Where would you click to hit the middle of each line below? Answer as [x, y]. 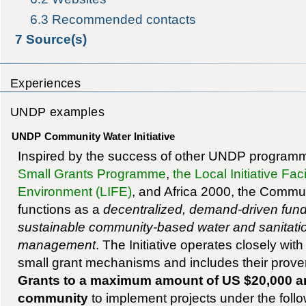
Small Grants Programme [92, 174]
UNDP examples [57, 112]
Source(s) [56, 40]
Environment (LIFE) [74, 192]
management [56, 245]
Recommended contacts [124, 19]
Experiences [45, 83]
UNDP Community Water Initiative [93, 137]
